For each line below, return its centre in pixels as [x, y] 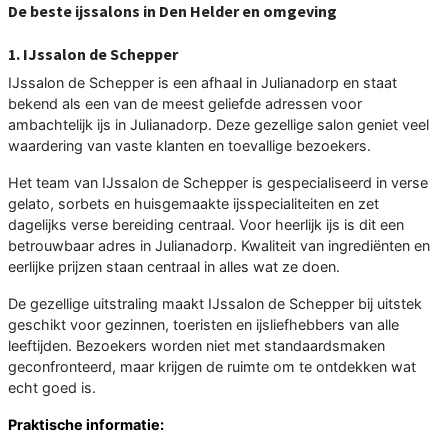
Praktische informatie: [86, 424]
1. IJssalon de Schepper [93, 53]
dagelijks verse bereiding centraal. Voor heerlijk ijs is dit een [206, 224]
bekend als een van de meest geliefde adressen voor [185, 103]
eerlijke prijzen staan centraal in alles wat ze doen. [174, 266]
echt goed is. [52, 387]
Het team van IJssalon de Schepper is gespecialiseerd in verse [218, 182]
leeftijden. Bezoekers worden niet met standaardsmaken [196, 345]
